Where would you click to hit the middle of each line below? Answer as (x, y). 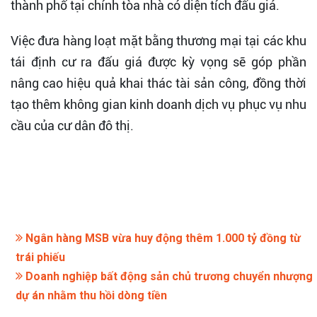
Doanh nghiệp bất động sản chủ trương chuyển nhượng (168, 276)
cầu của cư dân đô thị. (72, 125)
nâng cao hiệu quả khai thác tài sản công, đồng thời (158, 83)
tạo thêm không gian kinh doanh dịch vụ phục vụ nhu (158, 104)
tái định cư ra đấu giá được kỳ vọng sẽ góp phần (158, 62)
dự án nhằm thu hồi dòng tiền (91, 295)
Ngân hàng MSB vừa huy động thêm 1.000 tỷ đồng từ (162, 238)
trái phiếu (40, 257)
